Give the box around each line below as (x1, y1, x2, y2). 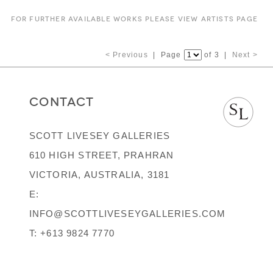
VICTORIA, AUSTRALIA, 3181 (29, 169, 170, 180)
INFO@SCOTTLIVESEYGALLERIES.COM (29, 208, 226, 219)
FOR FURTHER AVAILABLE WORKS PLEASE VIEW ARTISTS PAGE (10, 15, 258, 23)
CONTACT (29, 95, 94, 108)
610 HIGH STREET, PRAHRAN (29, 150, 174, 160)
